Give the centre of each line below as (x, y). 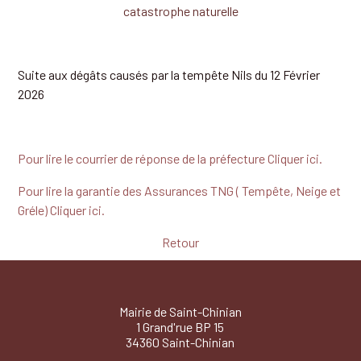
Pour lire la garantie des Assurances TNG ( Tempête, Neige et (180, 191)
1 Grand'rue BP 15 (180, 327)
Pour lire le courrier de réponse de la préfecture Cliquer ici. (170, 159)
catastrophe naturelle (180, 10)
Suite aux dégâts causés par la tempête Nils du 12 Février (169, 75)
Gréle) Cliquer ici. (62, 210)
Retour (180, 243)
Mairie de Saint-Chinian (180, 312)
